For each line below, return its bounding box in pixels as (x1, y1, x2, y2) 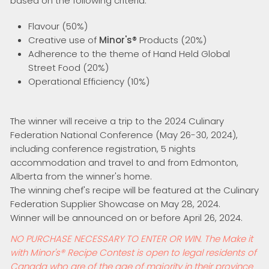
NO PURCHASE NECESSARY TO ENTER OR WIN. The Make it (10, 232, 253, 245)
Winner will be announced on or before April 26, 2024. (10, 211, 243, 224)
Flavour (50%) (28, 20, 88, 32)
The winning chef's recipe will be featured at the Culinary (10, 184, 259, 196)
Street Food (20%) (28, 61, 109, 74)
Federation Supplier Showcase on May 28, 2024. (10, 198, 220, 210)
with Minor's (10, 246, 60, 259)
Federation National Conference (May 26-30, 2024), (10, 128, 238, 141)
